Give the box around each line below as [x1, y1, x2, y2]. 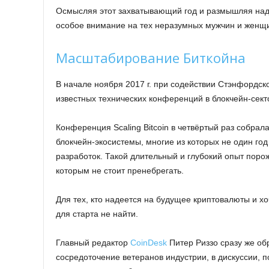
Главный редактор [56, 238, 130, 248]
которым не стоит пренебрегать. [56, 166, 184, 176]
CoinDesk [130, 238, 167, 248]
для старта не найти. [56, 209, 138, 219]
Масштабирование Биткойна [56, 49, 246, 67]
